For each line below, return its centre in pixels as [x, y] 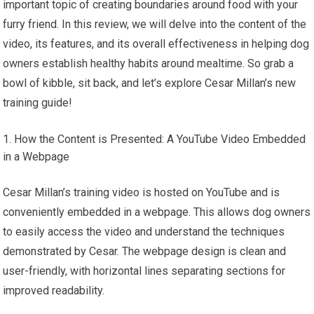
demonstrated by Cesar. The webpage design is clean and [145, 252]
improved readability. [54, 291]
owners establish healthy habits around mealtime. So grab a [149, 64]
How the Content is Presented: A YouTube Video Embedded [160, 139]
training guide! [38, 103]
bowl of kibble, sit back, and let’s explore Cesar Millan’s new [150, 83]
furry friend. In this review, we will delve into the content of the [155, 25]
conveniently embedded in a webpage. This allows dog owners [157, 212]
